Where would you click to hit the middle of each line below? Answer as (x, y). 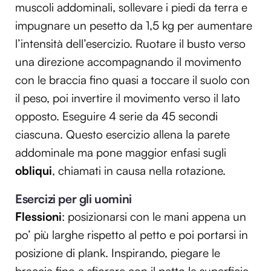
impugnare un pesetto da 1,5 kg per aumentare (134, 26)
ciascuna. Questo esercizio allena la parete (122, 135)
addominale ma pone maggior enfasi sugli (121, 153)
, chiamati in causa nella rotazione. (139, 171)
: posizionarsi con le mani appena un (154, 217)
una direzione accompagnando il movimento (128, 62)
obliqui (34, 171)
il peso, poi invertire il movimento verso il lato (128, 98)
